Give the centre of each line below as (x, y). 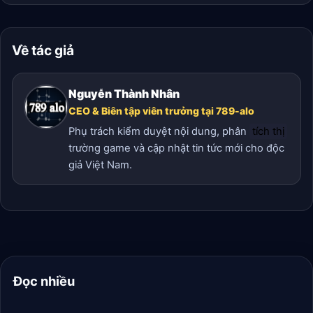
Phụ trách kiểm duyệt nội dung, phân (159, 131)
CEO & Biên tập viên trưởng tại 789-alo (161, 111)
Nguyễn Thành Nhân (124, 94)
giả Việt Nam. (100, 165)
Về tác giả (43, 51)
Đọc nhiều (44, 281)
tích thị (268, 131)
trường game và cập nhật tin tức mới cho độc (176, 148)
